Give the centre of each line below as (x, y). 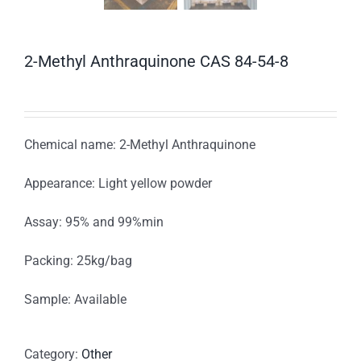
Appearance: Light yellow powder (118, 184)
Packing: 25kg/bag (78, 261)
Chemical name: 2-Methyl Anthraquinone (140, 145)
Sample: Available (75, 300)
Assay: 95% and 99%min (94, 222)
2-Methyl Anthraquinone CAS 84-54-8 (156, 62)
